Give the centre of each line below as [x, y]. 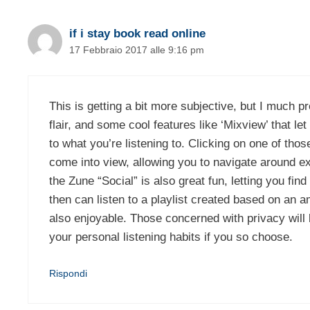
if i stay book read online [137, 34]
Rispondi [68, 274]
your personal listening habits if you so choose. [171, 237]
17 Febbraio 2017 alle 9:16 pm [137, 50]
